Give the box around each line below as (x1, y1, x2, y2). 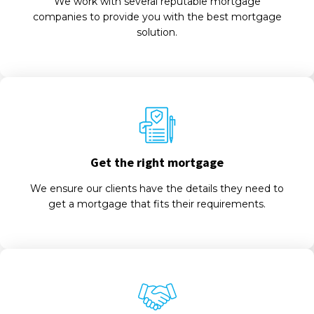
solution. (137, 26, 177, 39)
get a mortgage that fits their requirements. (48, 198, 266, 210)
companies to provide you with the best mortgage (32, 11, 282, 23)
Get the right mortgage (90, 154, 224, 170)
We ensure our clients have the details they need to (30, 182, 284, 195)
